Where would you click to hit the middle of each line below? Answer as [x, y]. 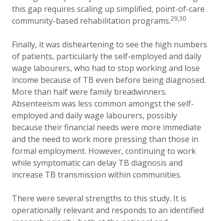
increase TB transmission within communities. [97, 175]
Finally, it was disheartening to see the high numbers [110, 44]
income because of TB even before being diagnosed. [109, 80]
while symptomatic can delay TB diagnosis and [97, 163]
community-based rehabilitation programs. [91, 21]
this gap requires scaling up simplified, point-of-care [108, 9]
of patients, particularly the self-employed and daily [107, 56]
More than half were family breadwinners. [89, 92]
